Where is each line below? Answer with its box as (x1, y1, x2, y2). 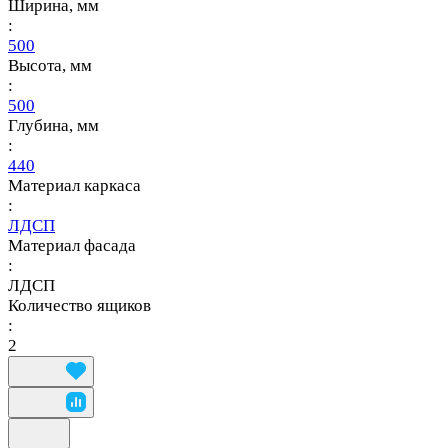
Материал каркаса (8, 175, 141, 195)
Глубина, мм (8, 115, 99, 135)
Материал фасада (8, 235, 136, 255)
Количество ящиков (8, 295, 151, 315)
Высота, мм (8, 55, 92, 75)
